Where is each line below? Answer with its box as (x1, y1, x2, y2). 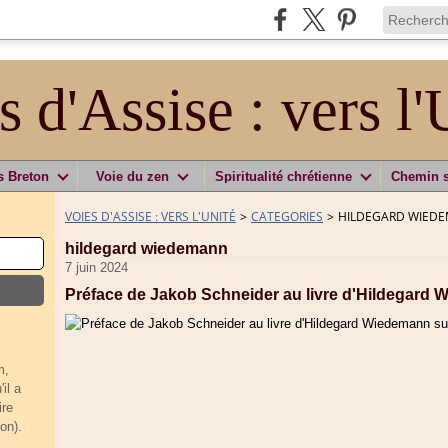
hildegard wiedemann (65, 240, 228, 257)
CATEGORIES (251, 208, 323, 225)
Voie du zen (95, 168, 169, 184)
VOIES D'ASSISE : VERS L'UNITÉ (65, 208, 236, 225)
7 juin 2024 (65, 260, 128, 275)
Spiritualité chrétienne (215, 168, 352, 184)
